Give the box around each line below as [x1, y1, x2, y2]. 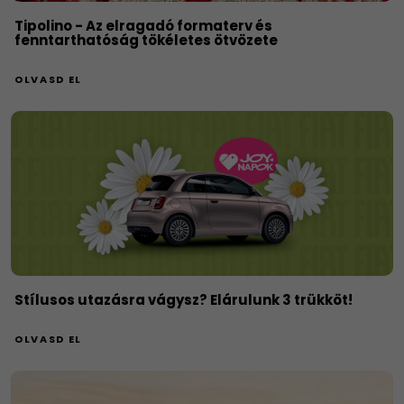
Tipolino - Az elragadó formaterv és [14, 16, 272, 36]
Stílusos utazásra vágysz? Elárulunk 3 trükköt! [14, 290, 353, 310]
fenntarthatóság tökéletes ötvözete [14, 31, 278, 50]
